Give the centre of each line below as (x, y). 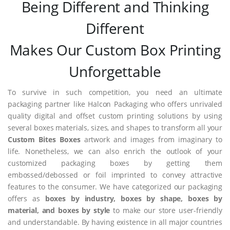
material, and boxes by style (59, 210)
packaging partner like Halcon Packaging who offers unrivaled (115, 104)
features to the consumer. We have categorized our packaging (115, 187)
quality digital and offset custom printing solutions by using (115, 116)
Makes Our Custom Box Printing (115, 50)
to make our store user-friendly (166, 210)
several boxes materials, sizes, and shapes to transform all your (115, 128)
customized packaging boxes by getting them (115, 163)
